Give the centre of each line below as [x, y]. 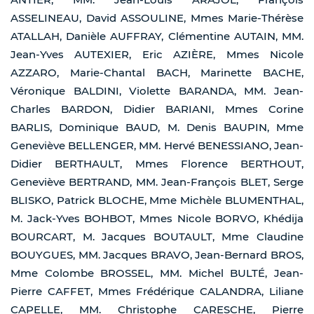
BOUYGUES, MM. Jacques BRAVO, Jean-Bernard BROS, [157, 255]
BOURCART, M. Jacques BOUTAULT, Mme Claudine [157, 237]
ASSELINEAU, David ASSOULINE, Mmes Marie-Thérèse [157, 18]
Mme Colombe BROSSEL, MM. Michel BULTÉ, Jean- [157, 273]
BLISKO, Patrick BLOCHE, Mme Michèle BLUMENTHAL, [157, 200]
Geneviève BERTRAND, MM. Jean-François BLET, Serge [157, 182]
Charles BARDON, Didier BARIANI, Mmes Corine [157, 109]
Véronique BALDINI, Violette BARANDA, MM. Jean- [157, 91]
